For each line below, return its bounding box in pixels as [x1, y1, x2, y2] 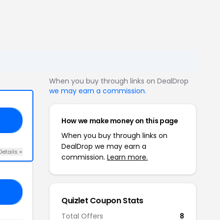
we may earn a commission [49, 86, 145, 96]
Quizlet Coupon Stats [61, 195, 143, 206]
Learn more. [107, 152, 148, 162]
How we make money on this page [61, 116, 178, 126]
